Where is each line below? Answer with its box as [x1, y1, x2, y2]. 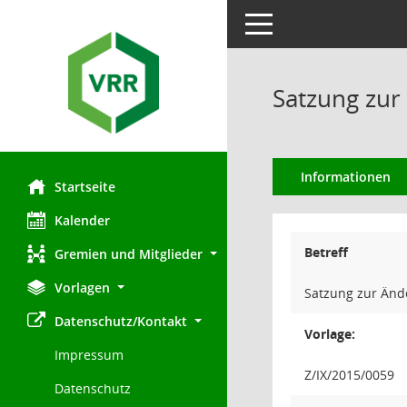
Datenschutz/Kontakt [55, 313, 187, 331]
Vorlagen [55, 279, 110, 297]
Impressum [55, 346, 124, 364]
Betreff [304, 243, 348, 261]
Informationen [300, 168, 391, 185]
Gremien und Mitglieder [55, 245, 203, 263]
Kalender [55, 212, 110, 230]
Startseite [55, 178, 115, 196]
